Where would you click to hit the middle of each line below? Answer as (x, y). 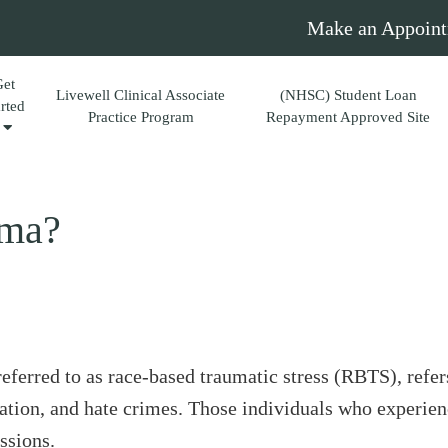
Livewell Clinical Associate (141, 95)
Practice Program (140, 117)
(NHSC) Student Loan (348, 95)
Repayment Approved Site (348, 117)
